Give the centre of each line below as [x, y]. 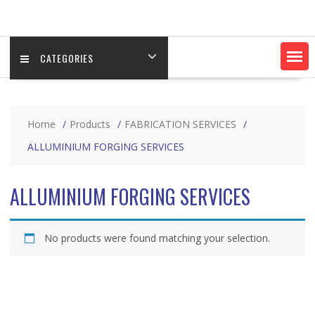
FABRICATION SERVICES [180, 124]
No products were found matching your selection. [157, 238]
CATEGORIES [66, 58]
